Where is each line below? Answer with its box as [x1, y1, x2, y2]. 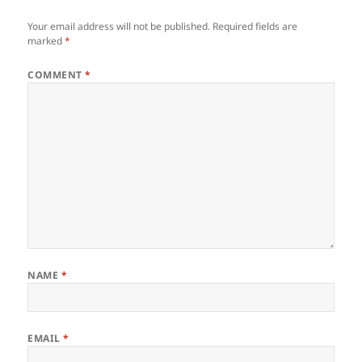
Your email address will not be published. [27, 19, 211, 34]
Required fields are [213, 19, 298, 34]
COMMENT [27, 68, 86, 82]
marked [27, 34, 65, 48]
